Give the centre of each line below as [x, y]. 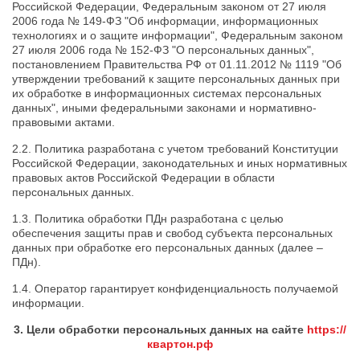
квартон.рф [180, 344]
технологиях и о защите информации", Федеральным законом [178, 35]
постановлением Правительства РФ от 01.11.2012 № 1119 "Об [177, 64]
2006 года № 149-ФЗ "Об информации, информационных [165, 21]
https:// [327, 329]
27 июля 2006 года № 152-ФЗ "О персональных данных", [163, 50]
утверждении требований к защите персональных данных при [176, 79]
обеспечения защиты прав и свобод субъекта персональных [172, 233]
